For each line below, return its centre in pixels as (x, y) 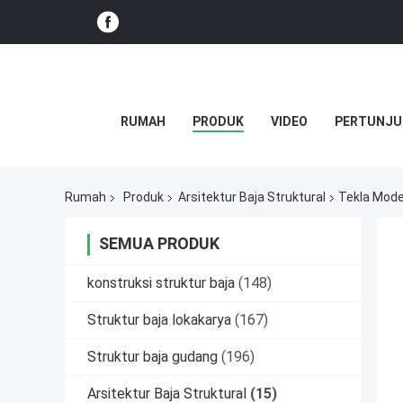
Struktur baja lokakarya (159, 320)
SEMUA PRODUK (159, 244)
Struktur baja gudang (152, 357)
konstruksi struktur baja (161, 283)
